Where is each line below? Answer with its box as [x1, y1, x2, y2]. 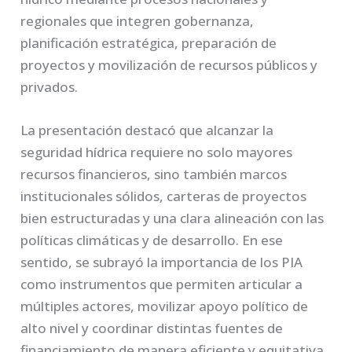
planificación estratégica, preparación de [20, 33, 277, 52]
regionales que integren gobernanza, [20, 11, 255, 30]
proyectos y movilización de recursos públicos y [20, 55, 318, 74]
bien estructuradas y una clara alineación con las [20, 208, 324, 227]
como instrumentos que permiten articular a [20, 274, 303, 293]
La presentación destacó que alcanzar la [20, 120, 274, 139]
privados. [20, 77, 79, 96]
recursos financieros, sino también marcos [20, 164, 288, 183]
